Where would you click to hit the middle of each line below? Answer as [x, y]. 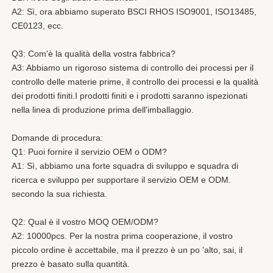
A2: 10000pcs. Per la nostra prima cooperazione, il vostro [122, 236]
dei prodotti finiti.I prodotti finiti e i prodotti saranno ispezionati [129, 95]
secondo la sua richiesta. [59, 193]
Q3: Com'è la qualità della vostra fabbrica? [94, 53]
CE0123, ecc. [37, 25]
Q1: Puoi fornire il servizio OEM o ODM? [89, 151]
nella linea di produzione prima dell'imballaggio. [103, 109]
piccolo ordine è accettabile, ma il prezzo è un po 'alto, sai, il [127, 250]
